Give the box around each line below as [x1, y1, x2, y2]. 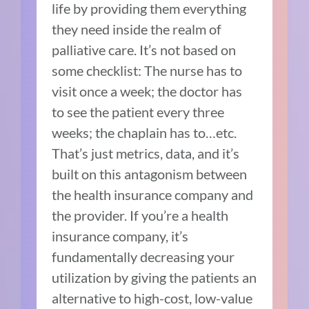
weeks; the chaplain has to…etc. [52, 124, 237, 141]
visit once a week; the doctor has [52, 83, 243, 100]
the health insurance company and [52, 186, 254, 203]
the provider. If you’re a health [52, 207, 229, 224]
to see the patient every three [52, 103, 225, 121]
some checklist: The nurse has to [52, 62, 243, 79]
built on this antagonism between [52, 166, 248, 183]
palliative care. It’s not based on [52, 41, 237, 59]
